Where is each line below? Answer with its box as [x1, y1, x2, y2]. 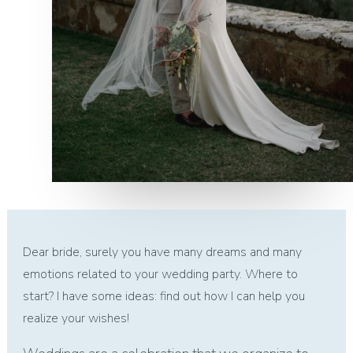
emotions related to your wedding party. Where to [22, 266, 298, 284]
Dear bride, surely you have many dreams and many [22, 243, 302, 262]
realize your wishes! [22, 310, 129, 328]
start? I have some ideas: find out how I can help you [22, 288, 305, 306]
